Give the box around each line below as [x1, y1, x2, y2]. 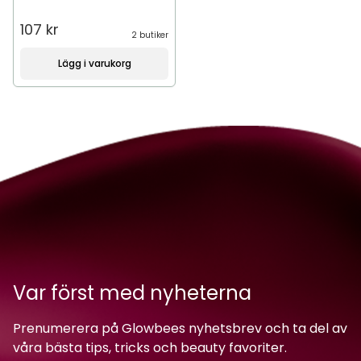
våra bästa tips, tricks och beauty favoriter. [13, 338, 287, 357]
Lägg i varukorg [57, 56, 131, 70]
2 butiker [131, 29, 168, 41]
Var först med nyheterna [13, 280, 251, 306]
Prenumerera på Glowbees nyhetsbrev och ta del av [13, 319, 347, 338]
